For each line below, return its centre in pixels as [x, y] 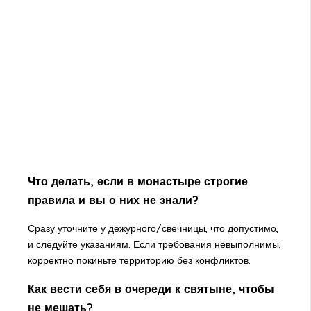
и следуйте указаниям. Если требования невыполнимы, [154, 244]
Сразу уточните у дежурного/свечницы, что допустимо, [153, 228]
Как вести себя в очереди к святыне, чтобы [151, 289]
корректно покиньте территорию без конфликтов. [139, 260]
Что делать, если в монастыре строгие [137, 181]
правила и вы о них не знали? [113, 200]
